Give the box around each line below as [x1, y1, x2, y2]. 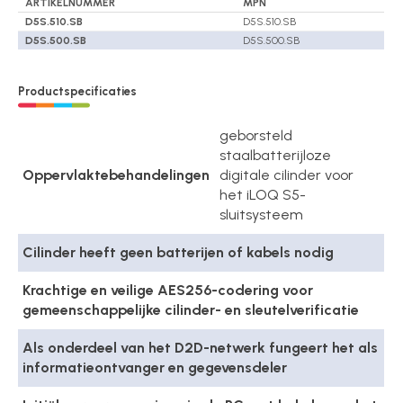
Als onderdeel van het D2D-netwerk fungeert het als [22, 339, 379, 357]
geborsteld [219, 127, 293, 145]
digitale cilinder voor [219, 166, 354, 184]
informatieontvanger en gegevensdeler [22, 359, 288, 377]
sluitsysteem [219, 206, 304, 224]
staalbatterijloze [219, 147, 332, 165]
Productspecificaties [18, 85, 138, 99]
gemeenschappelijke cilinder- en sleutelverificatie [22, 301, 360, 319]
